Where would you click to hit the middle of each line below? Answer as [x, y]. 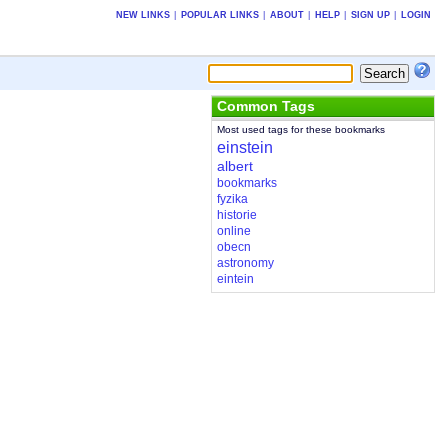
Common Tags [265, 105]
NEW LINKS [142, 14]
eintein [235, 279]
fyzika [232, 199]
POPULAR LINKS [219, 14]
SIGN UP [370, 14]
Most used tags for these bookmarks [300, 130]
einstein [244, 148]
